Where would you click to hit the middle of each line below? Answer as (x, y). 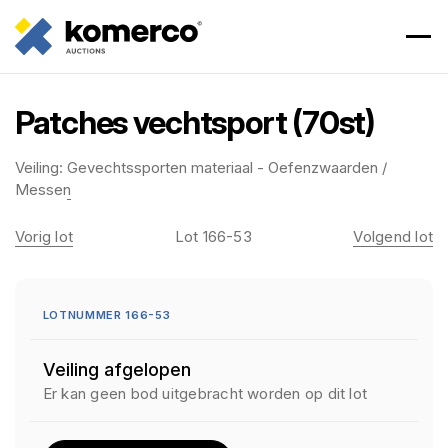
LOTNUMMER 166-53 (106, 315)
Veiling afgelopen (116, 369)
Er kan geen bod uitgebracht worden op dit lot (205, 393)
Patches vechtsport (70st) (195, 122)
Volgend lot (393, 236)
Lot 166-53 (213, 236)
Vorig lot (44, 236)
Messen (43, 189)
